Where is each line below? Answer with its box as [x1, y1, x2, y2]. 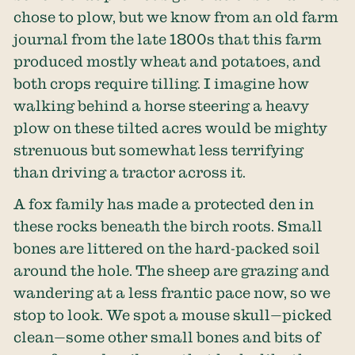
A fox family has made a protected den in [13, 196, 315, 212]
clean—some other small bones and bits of [13, 329, 321, 345]
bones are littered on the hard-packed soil [13, 240, 321, 257]
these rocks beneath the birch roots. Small [13, 218, 323, 235]
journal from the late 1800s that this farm [13, 30, 323, 47]
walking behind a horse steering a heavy [13, 97, 310, 113]
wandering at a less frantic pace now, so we [13, 284, 331, 301]
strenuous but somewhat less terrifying [13, 141, 304, 158]
